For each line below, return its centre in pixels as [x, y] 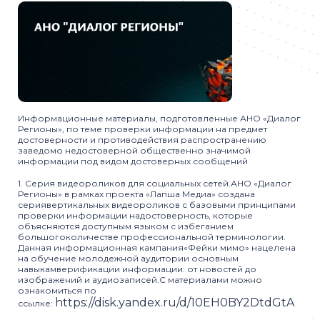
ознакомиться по [57, 290]
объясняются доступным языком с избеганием [126, 226]
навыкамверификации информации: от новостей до [137, 269]
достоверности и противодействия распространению [142, 140]
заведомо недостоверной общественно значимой [134, 150]
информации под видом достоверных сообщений [133, 161]
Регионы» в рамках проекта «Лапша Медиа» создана [136, 194]
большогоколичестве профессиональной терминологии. [152, 237]
